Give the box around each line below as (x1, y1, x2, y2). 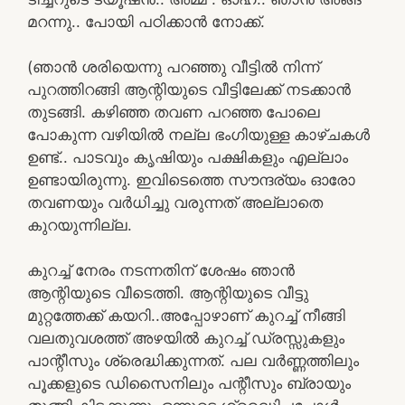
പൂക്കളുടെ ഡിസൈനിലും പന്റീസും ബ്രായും (27, 373, 351, 392)
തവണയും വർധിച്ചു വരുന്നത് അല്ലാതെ (27, 193, 323, 212)
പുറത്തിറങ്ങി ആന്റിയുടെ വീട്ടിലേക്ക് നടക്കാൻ (27, 80, 351, 99)
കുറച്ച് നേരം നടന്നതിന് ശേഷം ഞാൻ (27, 260, 295, 279)
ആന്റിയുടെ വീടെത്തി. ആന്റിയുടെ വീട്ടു (27, 283, 308, 302)
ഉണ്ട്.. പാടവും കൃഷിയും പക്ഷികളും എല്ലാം (27, 147, 348, 166)
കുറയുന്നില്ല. (27, 215, 132, 234)
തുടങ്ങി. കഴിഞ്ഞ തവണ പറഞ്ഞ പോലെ (27, 102, 320, 121)
